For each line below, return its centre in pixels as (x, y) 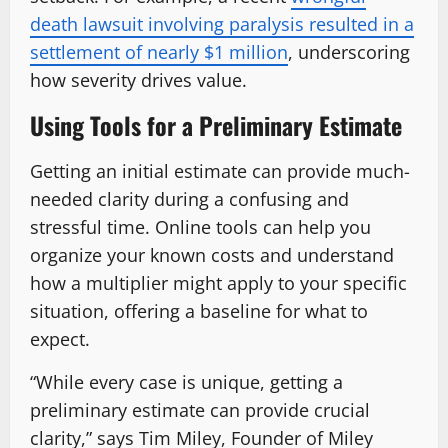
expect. (60, 338)
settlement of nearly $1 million (159, 51)
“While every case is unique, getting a (186, 381)
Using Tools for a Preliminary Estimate (216, 124)
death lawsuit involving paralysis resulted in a (222, 23)
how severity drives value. (138, 79)
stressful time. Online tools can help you (200, 226)
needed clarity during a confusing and (189, 198)
